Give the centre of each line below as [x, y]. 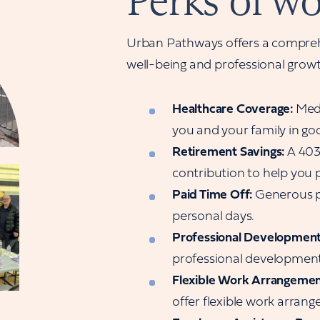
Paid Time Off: [212, 195]
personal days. [214, 217]
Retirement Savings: [229, 152]
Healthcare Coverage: [233, 110]
